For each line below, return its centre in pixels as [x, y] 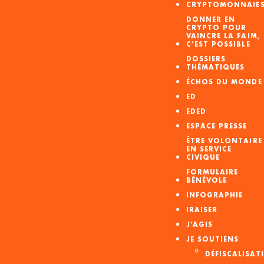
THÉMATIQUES [215, 67]
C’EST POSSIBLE [218, 44]
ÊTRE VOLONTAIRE [224, 141]
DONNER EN [211, 20]
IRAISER [202, 210]
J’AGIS [199, 225]
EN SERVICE [209, 149]
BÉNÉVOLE [207, 181]
